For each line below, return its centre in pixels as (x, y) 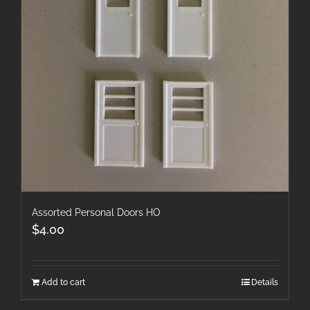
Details (265, 282)
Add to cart (63, 282)
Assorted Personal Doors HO (96, 212)
